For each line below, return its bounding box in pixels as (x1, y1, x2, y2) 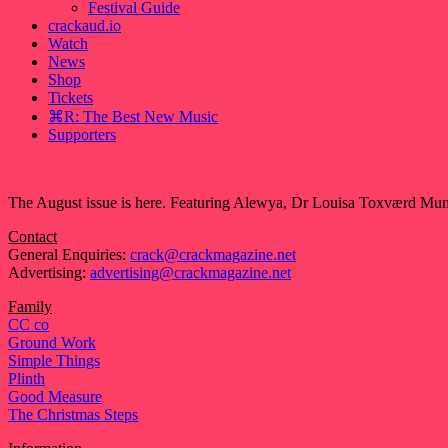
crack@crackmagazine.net (130, 246, 296, 264)
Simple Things (8, 352, 100, 370)
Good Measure (8, 388, 102, 406)
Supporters (48, 126, 116, 144)
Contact (8, 228, 57, 246)
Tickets (48, 89, 93, 107)
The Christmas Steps (8, 406, 138, 424)
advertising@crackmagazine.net (90, 264, 291, 282)
